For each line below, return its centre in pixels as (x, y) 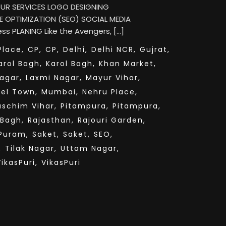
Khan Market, (128, 64)
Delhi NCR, (114, 49)
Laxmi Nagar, (54, 78)
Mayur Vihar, (113, 78)
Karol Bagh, (71, 64)
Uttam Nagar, (90, 148)
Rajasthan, (51, 120)
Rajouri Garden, (112, 120)
